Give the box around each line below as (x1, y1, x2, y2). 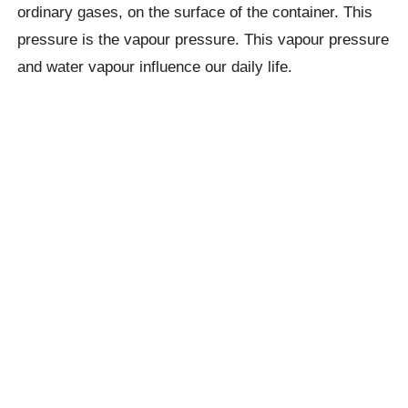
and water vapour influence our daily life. (17, 57, 293, 76)
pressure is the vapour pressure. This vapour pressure (17, 30, 390, 49)
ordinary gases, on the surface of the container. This (17, 3, 373, 22)
